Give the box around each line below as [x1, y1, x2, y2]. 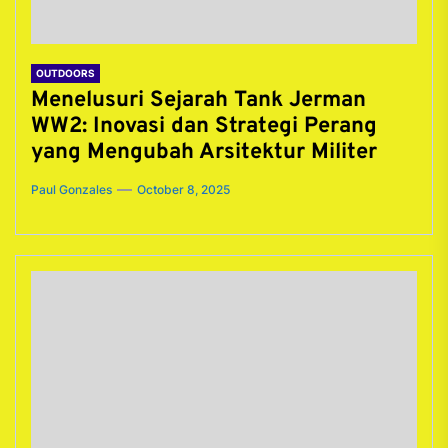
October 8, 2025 [137, 182, 230, 197]
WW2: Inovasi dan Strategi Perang [31, 113, 377, 140]
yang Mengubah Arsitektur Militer [31, 139, 377, 166]
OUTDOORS [36, 67, 95, 79]
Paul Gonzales [31, 182, 112, 197]
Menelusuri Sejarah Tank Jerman [31, 87, 366, 114]
